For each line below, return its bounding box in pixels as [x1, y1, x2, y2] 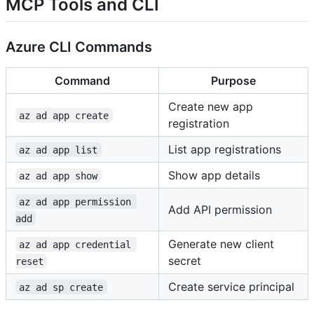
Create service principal [168, 279, 294, 294]
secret [168, 253, 201, 268]
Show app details [168, 168, 260, 182]
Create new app [168, 99, 253, 114]
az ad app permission [19, 196, 137, 207]
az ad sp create [19, 281, 104, 293]
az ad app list [19, 144, 98, 156]
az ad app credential [19, 238, 137, 250]
